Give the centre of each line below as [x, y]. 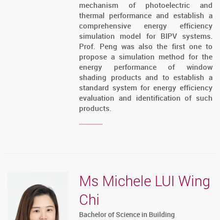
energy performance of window [146, 67]
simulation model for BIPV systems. [146, 36]
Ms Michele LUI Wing [145, 181]
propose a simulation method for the [146, 57]
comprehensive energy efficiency [146, 26]
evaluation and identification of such [146, 98]
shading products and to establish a [146, 77]
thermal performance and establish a [146, 15]
